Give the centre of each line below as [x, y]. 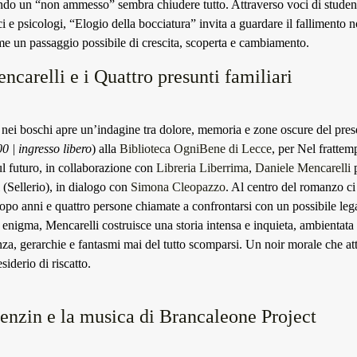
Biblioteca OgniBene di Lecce [196, 149]
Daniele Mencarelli [304, 168]
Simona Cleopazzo [178, 187]
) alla [106, 149]
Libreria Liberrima [202, 168]
